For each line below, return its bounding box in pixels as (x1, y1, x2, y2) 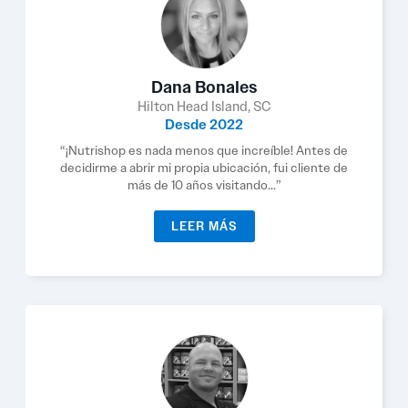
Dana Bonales (150, 76, 258, 98)
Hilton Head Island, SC (137, 97, 271, 116)
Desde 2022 (165, 116, 243, 134)
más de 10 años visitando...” (127, 177, 281, 193)
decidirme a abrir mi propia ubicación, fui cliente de (60, 159, 348, 176)
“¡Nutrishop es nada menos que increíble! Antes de (60, 142, 348, 158)
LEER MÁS (170, 219, 238, 234)
